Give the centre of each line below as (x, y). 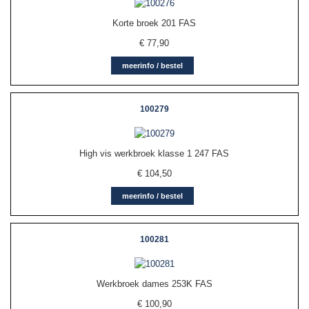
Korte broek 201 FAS (154, 23)
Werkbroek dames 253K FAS (154, 283)
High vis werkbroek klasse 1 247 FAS (154, 153)
